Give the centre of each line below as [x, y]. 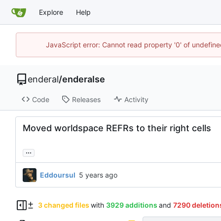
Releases [86, 99]
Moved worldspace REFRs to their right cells [117, 128]
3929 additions [131, 205]
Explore [51, 12]
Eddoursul [58, 175]
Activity [136, 99]
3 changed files [63, 205]
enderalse [84, 79]
